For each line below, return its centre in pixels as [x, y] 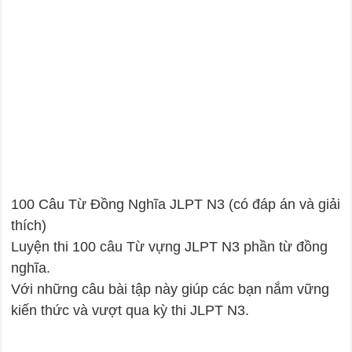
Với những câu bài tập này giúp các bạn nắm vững [170, 290]
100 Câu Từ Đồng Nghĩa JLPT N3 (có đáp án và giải [176, 205]
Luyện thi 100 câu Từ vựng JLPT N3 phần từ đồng [170, 247]
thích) [29, 226]
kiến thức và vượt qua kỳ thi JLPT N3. [130, 311]
